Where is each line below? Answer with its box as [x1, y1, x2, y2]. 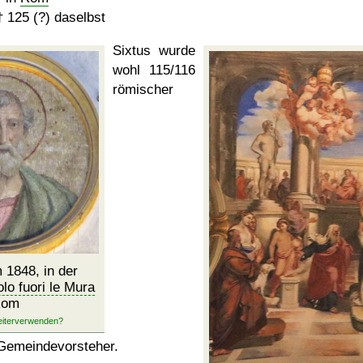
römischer [113, 82, 173, 97]
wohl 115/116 [113, 62, 195, 78]
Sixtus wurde [113, 43, 195, 58]
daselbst [50, 10, 105, 25]
